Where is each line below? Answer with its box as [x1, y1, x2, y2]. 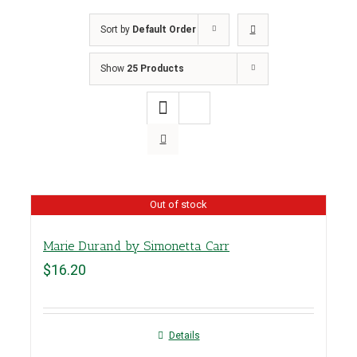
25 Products [126, 63, 184, 74]
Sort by [100, 24, 132, 35]
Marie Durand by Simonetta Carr [43, 238, 229, 253]
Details [168, 330, 200, 341]
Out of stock [149, 198, 207, 210]
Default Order [131, 24, 196, 35]
